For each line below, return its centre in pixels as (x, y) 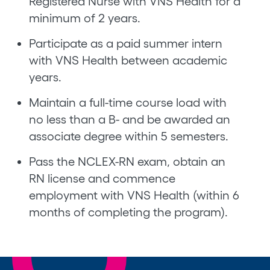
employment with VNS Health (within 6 (134, 195)
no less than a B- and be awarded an (130, 119)
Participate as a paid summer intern (126, 43)
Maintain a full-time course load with (128, 102)
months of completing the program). (128, 212)
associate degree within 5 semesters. (129, 136)
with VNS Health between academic (128, 60)
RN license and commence (102, 178)
